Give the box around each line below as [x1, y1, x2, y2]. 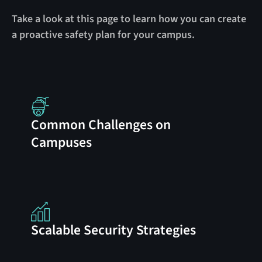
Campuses [30, 133, 92, 153]
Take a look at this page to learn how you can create [11, 11, 246, 26]
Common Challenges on [30, 115, 171, 135]
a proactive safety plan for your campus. [11, 27, 195, 42]
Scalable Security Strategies [30, 220, 196, 240]
